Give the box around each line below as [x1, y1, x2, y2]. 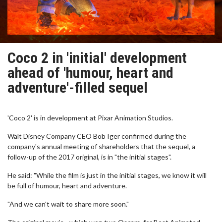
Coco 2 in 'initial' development [7, 49, 187, 66]
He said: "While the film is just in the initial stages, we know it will [7, 171, 207, 179]
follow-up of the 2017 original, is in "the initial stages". [7, 153, 171, 161]
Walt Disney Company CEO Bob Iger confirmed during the [7, 132, 186, 140]
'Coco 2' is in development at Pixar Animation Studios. [7, 113, 173, 122]
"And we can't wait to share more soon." [7, 200, 129, 208]
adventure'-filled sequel [7, 79, 148, 96]
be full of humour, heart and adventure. [7, 181, 127, 190]
